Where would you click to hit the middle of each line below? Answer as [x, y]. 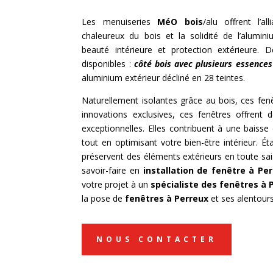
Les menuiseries [120, 22]
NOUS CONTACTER [157, 239]
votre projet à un [116, 185]
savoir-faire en [112, 171]
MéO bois [180, 22]
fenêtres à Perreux [167, 199]
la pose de [104, 199]
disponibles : [108, 64]
